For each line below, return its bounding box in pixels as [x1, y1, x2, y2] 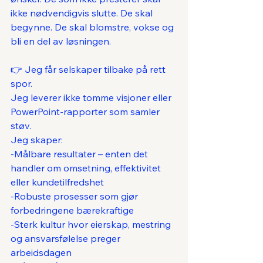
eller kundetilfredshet [11, 176, 104, 188]
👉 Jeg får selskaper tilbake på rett [11, 63, 168, 76]
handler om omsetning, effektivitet [11, 162, 163, 174]
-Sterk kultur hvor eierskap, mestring [11, 218, 173, 231]
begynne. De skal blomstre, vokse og [11, 21, 176, 33]
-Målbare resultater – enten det [11, 148, 150, 160]
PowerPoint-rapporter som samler [11, 106, 162, 118]
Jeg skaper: [11, 134, 63, 146]
